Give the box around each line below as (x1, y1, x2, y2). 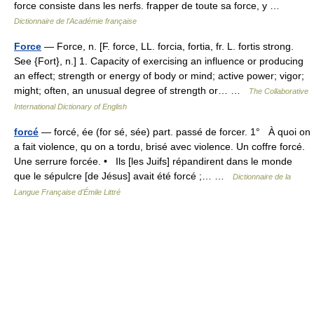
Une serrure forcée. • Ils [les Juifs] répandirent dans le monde (14, 156, 292, 168)
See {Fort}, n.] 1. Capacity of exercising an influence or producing (14, 55, 303, 67)
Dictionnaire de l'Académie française (14, 17, 137, 26)
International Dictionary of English (14, 102, 127, 111)
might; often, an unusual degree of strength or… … (14, 85, 249, 97)
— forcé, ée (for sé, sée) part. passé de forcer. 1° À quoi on (39, 126, 310, 138)
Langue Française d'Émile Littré (14, 188, 121, 197)
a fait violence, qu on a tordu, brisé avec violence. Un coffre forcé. (14, 141, 305, 153)
